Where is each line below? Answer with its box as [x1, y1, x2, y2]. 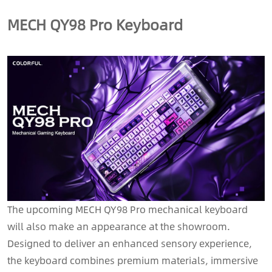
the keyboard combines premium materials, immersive [7, 252, 258, 268]
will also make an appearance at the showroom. [7, 218, 230, 234]
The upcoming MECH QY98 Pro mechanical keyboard [7, 201, 248, 217]
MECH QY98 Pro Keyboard [7, 13, 183, 36]
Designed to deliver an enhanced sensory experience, [7, 235, 252, 251]
